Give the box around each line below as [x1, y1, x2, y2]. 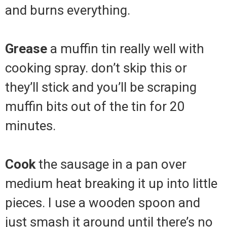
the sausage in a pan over [35, 157, 186, 172]
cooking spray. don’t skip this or [5, 60, 187, 76]
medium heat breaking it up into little [5, 176, 217, 192]
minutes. [5, 118, 56, 134]
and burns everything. [5, 3, 130, 18]
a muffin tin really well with [47, 41, 204, 57]
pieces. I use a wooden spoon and [5, 195, 200, 211]
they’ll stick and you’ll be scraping [5, 80, 197, 95]
